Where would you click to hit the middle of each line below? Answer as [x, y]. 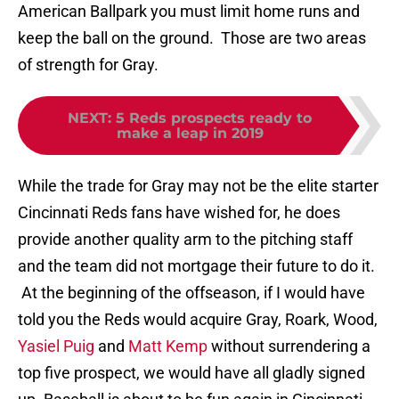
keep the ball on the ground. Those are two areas [192, 38]
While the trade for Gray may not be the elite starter [198, 186]
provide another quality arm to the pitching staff [185, 240]
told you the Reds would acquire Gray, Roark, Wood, [198, 320]
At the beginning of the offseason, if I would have [191, 293]
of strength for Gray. [88, 65]
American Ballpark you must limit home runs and [189, 12]
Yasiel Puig [56, 346]
